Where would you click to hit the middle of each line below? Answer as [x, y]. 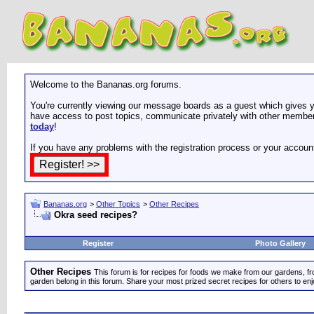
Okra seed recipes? [96, 215]
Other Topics [118, 204]
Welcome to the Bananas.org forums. [106, 84]
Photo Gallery [280, 243]
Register [98, 243]
